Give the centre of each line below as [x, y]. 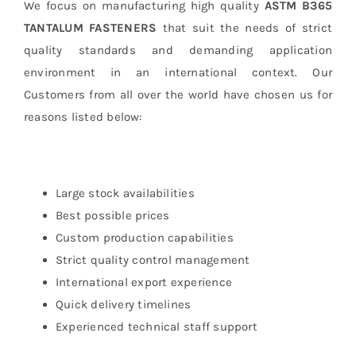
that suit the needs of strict [245, 28]
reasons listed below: [83, 117]
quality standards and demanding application [178, 50]
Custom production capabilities [144, 238]
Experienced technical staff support [156, 327]
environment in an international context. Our [178, 73]
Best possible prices [112, 216]
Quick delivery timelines [123, 305]
